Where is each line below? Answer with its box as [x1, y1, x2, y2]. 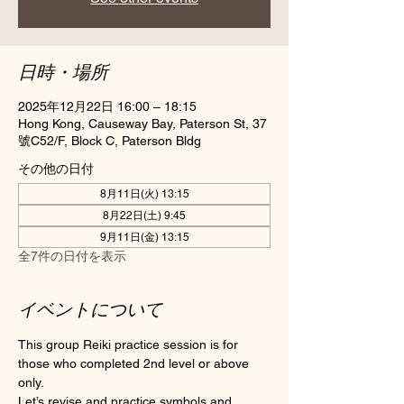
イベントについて [18, 297, 162, 321]
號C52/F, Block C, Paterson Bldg [18, 133, 201, 148]
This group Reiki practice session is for [18, 336, 242, 352]
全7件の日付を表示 [18, 248, 126, 263]
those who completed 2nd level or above [18, 355, 252, 371]
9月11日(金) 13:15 [99, 230, 189, 243]
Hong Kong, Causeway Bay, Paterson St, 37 [18, 115, 267, 131]
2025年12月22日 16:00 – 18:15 [18, 98, 197, 114]
